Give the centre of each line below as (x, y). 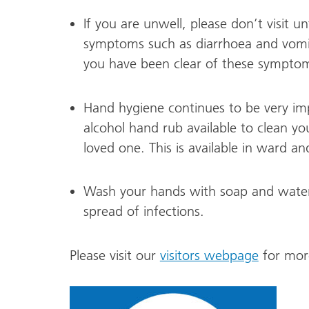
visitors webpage (209, 256)
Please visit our (114, 256)
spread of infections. (143, 211)
